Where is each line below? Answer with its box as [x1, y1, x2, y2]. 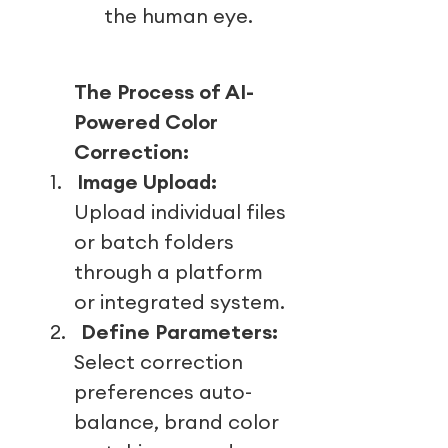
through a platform [73, 259, 264, 285]
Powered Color [73, 109, 219, 135]
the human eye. [103, 3, 254, 29]
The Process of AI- [73, 79, 255, 105]
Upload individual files [73, 199, 287, 225]
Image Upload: [76, 169, 218, 195]
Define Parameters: [80, 319, 279, 345]
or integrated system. [73, 289, 286, 315]
